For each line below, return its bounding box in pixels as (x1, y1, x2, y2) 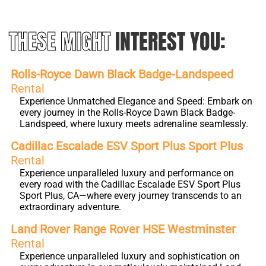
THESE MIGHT (9, 26, 115, 58)
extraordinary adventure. (20, 201, 121, 213)
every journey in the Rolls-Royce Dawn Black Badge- (20, 107, 235, 118)
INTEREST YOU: (115, 26, 226, 58)
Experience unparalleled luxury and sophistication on (20, 251, 240, 262)
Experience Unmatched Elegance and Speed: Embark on (20, 96, 252, 107)
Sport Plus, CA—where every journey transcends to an (20, 190, 242, 201)
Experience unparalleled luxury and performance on (20, 167, 234, 179)
